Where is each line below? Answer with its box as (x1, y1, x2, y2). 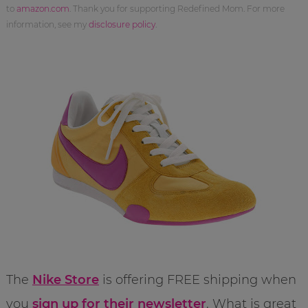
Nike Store (32, 272, 99, 287)
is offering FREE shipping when (98, 272, 296, 287)
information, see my (5, 19, 89, 30)
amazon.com (16, 3, 69, 14)
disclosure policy (88, 19, 155, 30)
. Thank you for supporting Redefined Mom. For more (69, 3, 285, 14)
